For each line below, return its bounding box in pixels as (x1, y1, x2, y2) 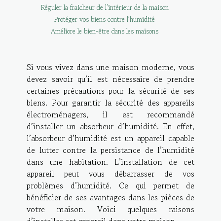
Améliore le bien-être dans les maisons (51, 27, 160, 37)
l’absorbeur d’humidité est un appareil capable (27, 132, 194, 145)
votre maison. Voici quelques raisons (27, 203, 194, 216)
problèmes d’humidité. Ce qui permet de (27, 180, 194, 192)
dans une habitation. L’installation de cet (27, 156, 194, 168)
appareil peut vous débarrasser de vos (27, 168, 194, 180)
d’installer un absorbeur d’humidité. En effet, (27, 120, 194, 133)
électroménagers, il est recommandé (27, 109, 194, 121)
